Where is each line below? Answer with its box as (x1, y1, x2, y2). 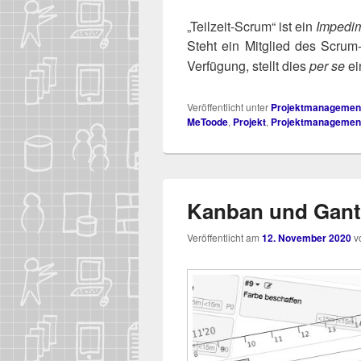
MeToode (187, 114, 228, 130)
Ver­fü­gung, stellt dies (187, 56, 309, 76)
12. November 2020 (262, 230, 351, 246)
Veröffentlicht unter (187, 100, 268, 114)
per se (309, 56, 345, 76)
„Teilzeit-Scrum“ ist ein (187, 17, 316, 36)
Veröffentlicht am (187, 230, 262, 245)
